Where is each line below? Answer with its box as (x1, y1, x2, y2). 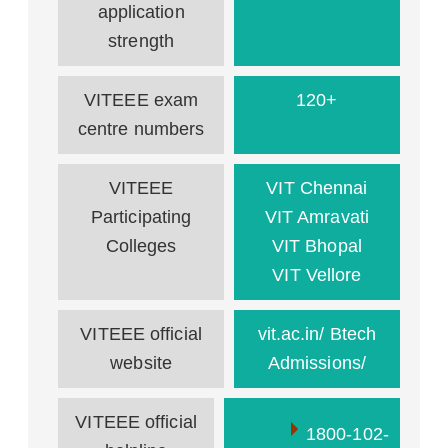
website (110, 353, 172, 373)
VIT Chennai (266, 178, 368, 198)
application (97, 2, 185, 22)
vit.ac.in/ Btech (257, 324, 377, 344)
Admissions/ (267, 353, 366, 373)
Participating (90, 207, 192, 227)
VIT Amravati (264, 207, 369, 227)
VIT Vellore (272, 265, 362, 285)
